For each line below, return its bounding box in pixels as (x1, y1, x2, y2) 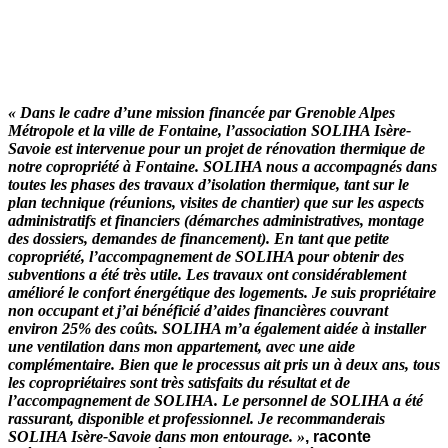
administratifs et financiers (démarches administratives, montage (8, 211, 424, 229)
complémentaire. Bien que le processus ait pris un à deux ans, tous (8, 355, 440, 373)
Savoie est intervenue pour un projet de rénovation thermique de (8, 139, 425, 157)
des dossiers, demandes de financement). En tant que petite (8, 229, 389, 247)
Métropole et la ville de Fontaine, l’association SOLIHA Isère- (8, 121, 411, 139)
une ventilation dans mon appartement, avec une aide (8, 337, 355, 355)
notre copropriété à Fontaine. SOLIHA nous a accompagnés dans (8, 157, 437, 175)
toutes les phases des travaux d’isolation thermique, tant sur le (8, 175, 409, 193)
